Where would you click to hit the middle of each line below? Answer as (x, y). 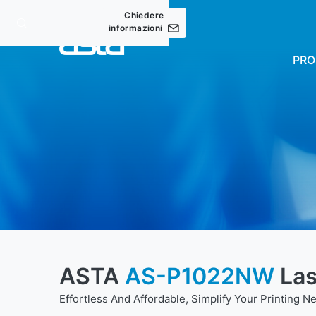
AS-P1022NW (200, 276)
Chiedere (144, 15)
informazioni (136, 28)
